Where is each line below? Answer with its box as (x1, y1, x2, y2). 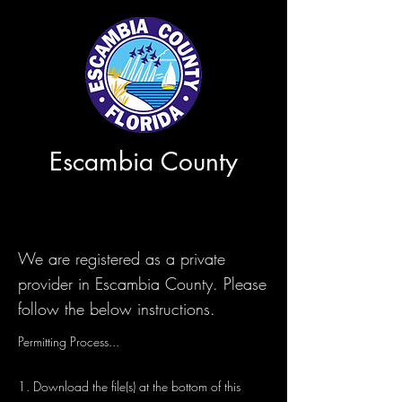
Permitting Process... (18, 333, 119, 350)
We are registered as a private (18, 248, 225, 269)
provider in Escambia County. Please (18, 273, 267, 294)
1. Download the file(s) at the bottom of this (18, 378, 240, 395)
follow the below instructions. (18, 298, 215, 319)
